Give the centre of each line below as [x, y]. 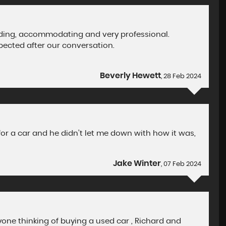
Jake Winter [137, 163]
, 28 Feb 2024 [181, 76]
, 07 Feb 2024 [181, 164]
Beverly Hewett [131, 76]
